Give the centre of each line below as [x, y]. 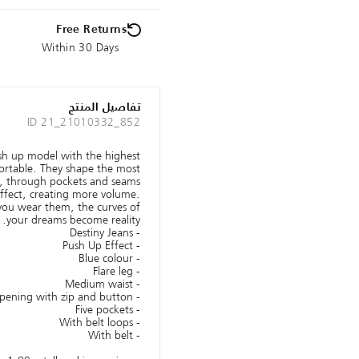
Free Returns [91, 30]
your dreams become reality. [73, 220]
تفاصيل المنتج [104, 108]
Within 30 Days [80, 48]
